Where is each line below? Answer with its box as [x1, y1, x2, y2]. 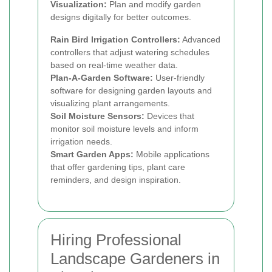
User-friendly [153, 73, 205, 83]
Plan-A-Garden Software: [50, 73, 153, 83]
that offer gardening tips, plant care [50, 162, 185, 172]
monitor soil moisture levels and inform [50, 124, 199, 134]
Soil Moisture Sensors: [50, 111, 144, 121]
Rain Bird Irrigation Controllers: [50, 35, 180, 44]
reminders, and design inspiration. [50, 175, 181, 185]
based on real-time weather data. [50, 60, 178, 70]
